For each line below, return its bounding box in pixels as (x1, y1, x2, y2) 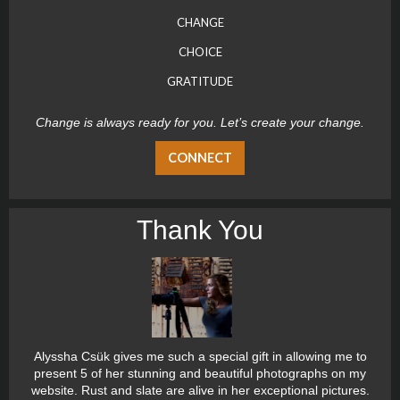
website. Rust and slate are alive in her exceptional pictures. (30, 383, 370, 398)
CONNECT (168, 149, 232, 165)
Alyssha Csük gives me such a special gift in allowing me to (33, 349, 367, 364)
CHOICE (178, 44, 222, 59)
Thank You (137, 215, 263, 246)
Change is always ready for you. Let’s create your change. (36, 114, 364, 129)
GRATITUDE (167, 73, 233, 88)
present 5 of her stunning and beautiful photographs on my (34, 366, 366, 381)
